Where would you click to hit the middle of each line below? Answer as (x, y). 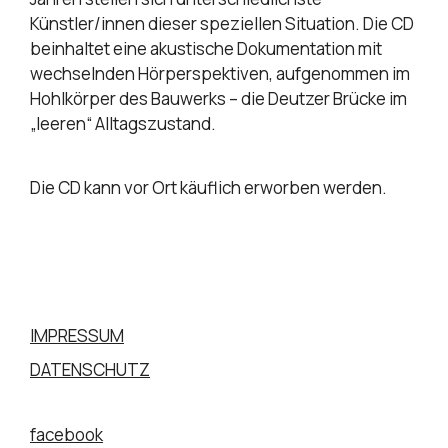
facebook (66, 434)
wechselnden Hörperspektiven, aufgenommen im (220, 74)
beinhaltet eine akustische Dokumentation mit (206, 49)
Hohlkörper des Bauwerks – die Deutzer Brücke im (218, 99)
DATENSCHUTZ (90, 369)
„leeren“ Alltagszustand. (123, 124)
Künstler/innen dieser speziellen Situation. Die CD (222, 24)
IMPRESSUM (77, 336)
